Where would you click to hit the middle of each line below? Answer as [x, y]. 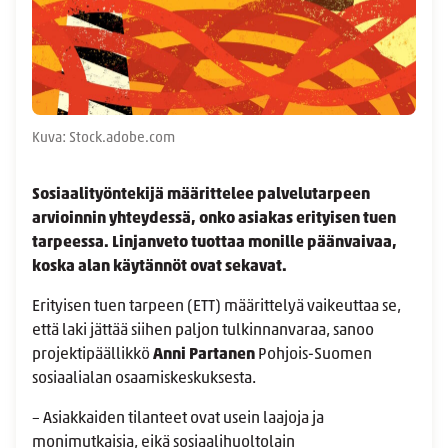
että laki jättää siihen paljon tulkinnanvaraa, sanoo [203, 331]
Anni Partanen [204, 355]
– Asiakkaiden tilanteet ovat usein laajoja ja [178, 419]
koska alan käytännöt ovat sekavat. [161, 267]
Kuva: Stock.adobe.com [103, 139]
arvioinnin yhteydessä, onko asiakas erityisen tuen [214, 219]
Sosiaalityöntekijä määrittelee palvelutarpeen [201, 195]
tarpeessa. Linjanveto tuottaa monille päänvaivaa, [214, 243]
